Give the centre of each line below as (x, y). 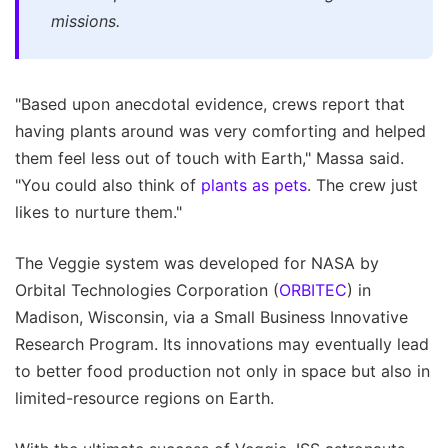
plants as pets (254, 185)
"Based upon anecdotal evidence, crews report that (210, 104)
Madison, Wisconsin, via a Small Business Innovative (211, 317)
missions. (85, 21)
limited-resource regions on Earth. (144, 398)
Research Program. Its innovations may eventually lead (222, 344)
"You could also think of (108, 185)
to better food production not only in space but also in (222, 371)
